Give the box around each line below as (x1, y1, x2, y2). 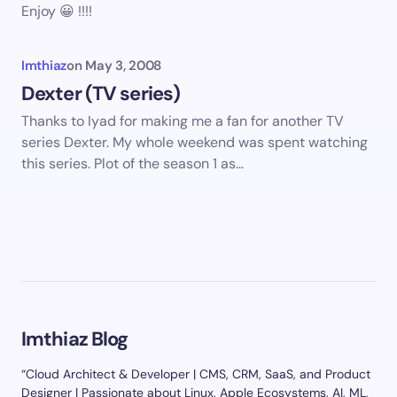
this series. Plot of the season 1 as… (21, 154, 244, 174)
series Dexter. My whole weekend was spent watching (21, 133, 368, 152)
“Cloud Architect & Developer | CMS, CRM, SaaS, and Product (21, 366, 370, 383)
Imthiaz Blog (21, 326, 128, 353)
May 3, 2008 (85, 57, 162, 75)
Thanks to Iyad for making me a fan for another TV (21, 112, 344, 131)
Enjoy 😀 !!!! (21, 2, 92, 21)
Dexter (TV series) (21, 81, 181, 107)
